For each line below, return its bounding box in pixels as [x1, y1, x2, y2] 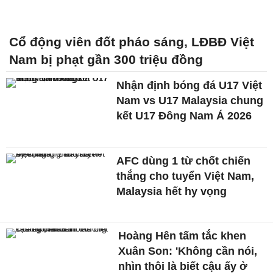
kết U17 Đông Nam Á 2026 [116, 109, 252, 122]
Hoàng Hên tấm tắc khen [118, 230, 247, 243]
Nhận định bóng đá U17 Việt [116, 79, 263, 91]
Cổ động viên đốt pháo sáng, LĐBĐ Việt [9, 34, 254, 49]
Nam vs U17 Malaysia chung [116, 94, 264, 107]
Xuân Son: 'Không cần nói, [118, 245, 258, 258]
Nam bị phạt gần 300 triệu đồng [9, 52, 203, 66]
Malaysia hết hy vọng [116, 185, 227, 197]
